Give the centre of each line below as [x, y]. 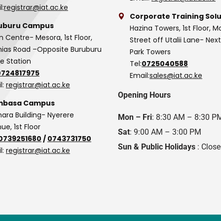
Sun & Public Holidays [157, 147]
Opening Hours [144, 95]
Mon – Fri [135, 117]
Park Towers [150, 52]
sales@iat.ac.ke [176, 75]
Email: [140, 75]
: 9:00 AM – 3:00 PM [166, 132]
